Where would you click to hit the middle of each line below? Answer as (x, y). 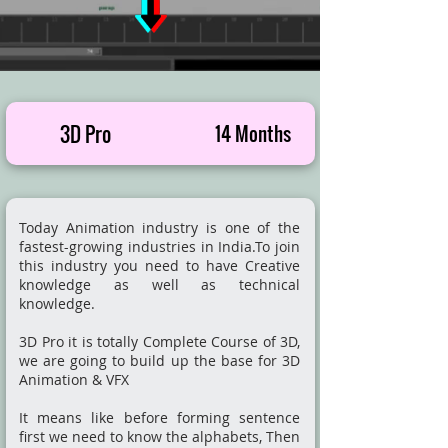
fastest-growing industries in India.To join (159, 246)
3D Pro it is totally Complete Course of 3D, (159, 341)
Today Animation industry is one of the (159, 227)
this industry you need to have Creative (159, 265)
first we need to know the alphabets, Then (159, 436)
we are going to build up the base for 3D (159, 360)
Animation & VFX (74, 379)
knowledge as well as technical (159, 284)
